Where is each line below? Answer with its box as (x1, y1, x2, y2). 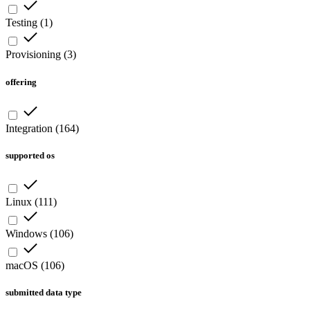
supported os (6, 149, 55, 161)
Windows (6, 228, 47, 240)
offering (6, 76, 37, 87)
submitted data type (6, 287, 82, 298)
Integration (6, 122, 53, 134)
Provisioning (6, 48, 61, 61)
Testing (6, 17, 37, 29)
